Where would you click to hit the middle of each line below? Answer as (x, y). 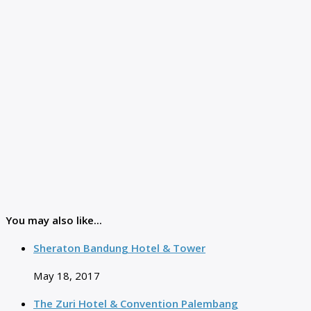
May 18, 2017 (67, 276)
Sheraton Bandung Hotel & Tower (119, 248)
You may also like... (54, 220)
